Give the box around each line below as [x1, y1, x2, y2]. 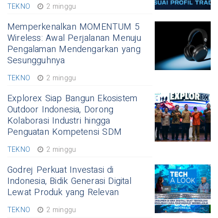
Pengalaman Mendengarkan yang [7, 43, 141, 56]
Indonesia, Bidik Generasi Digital [7, 175, 131, 188]
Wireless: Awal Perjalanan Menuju [7, 32, 142, 45]
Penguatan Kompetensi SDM [7, 126, 122, 139]
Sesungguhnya [7, 54, 65, 68]
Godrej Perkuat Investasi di [7, 163, 114, 177]
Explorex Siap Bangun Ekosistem [7, 92, 138, 106]
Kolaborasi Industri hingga [7, 114, 110, 128]
